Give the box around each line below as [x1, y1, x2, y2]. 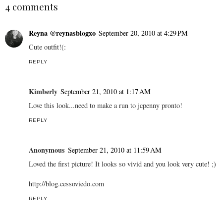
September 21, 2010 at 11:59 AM [68, 145, 162, 155]
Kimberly [29, 86, 57, 97]
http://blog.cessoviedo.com [29, 178, 104, 188]
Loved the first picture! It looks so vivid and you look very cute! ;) [29, 159, 216, 168]
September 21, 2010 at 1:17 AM [60, 86, 151, 96]
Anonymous [29, 144, 65, 155]
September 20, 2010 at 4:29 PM [99, 28, 188, 38]
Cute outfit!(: [29, 42, 66, 52]
